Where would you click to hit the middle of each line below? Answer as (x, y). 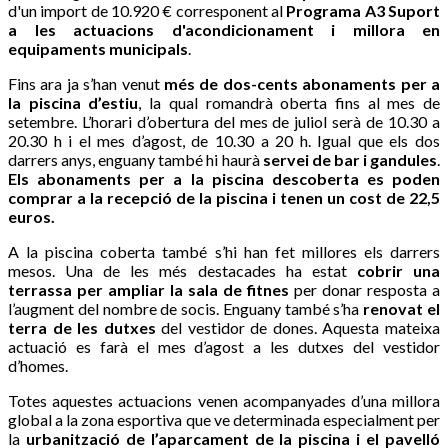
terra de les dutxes (82, 327)
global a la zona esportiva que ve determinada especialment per (224, 419)
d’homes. (38, 365)
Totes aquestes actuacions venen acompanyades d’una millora (224, 400)
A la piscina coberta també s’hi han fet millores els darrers (224, 251)
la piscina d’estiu (73, 102)
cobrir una (398, 270)
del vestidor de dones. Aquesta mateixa (298, 327)
